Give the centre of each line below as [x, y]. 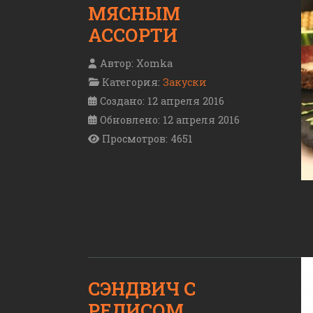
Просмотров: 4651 [147, 138]
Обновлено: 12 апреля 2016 [170, 119]
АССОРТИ [133, 35]
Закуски [185, 82]
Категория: [131, 82]
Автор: [117, 63]
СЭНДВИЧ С [142, 288]
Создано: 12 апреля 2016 [162, 101]
